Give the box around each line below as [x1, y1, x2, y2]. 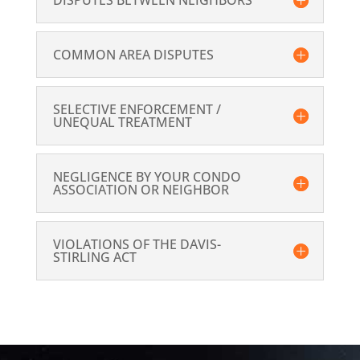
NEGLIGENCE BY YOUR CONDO [52, 168, 241, 186]
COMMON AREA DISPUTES [52, 46, 214, 64]
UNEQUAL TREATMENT [52, 113, 192, 132]
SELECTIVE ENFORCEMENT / [52, 100, 221, 119]
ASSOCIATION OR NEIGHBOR [52, 181, 229, 199]
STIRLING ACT [52, 248, 137, 267]
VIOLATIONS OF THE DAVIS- [52, 235, 221, 254]
